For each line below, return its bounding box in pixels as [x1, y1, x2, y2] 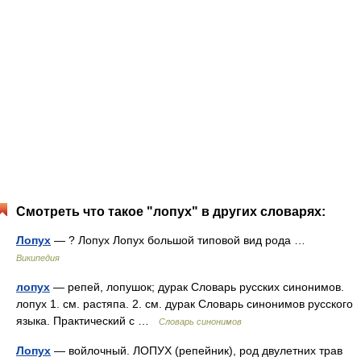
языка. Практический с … [16, 314, 159, 327]
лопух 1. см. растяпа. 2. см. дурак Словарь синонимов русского [16, 297, 353, 310]
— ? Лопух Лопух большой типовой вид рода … [51, 234, 312, 247]
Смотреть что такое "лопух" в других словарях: [16, 205, 326, 218]
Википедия [16, 253, 60, 263]
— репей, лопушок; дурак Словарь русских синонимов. [50, 280, 344, 293]
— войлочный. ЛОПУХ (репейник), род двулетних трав [51, 344, 342, 357]
